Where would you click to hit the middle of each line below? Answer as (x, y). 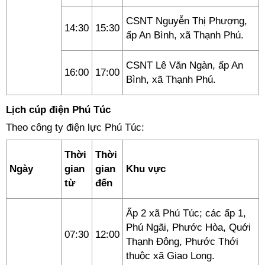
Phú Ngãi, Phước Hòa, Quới (188, 227)
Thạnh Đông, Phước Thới (182, 242)
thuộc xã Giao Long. (170, 256)
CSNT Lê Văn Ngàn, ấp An (185, 65)
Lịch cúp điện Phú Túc (58, 110)
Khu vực (146, 169)
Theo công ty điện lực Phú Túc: (75, 127)
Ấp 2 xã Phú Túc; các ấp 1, (186, 213)
